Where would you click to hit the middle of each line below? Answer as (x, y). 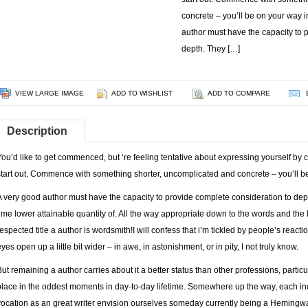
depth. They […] (211, 49)
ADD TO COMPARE (239, 93)
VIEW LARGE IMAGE (49, 93)
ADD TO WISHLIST (142, 93)
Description (37, 131)
